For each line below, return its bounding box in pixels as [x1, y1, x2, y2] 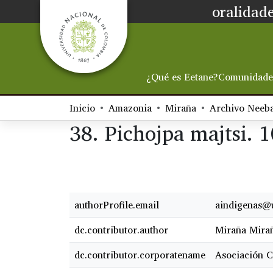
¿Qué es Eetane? [146, 69, 218, 85]
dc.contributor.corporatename [74, 247, 205, 263]
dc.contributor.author [74, 222, 168, 238]
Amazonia [108, 100, 152, 116]
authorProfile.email [74, 197, 159, 213]
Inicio [69, 100, 95, 116]
